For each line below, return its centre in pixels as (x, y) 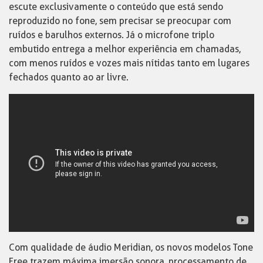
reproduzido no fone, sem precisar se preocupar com (120, 21)
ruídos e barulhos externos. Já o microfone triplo (112, 35)
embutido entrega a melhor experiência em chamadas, (125, 49)
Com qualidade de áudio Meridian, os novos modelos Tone (131, 247)
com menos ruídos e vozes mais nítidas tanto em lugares (129, 63)
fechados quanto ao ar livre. (69, 77)
